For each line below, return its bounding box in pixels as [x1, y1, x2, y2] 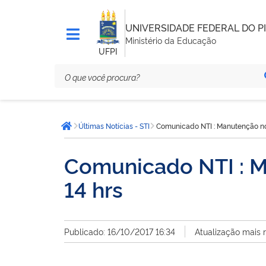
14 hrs [64, 173, 123, 203]
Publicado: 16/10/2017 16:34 [64, 226, 175, 237]
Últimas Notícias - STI [78, 121, 150, 131]
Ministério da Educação [125, 34, 216, 46]
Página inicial [65, 125, 129, 139]
